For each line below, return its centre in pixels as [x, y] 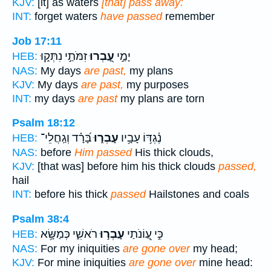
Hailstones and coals [198, 194]
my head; [214, 248]
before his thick [71, 194]
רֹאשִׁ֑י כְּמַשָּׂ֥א [69, 234]
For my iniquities [80, 248]
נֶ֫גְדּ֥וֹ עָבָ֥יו [140, 138]
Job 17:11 [37, 41]
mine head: [224, 262]
